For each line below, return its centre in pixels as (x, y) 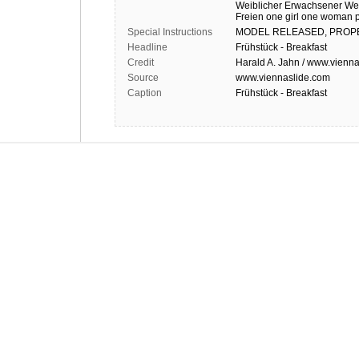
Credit (141, 63)
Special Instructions (170, 32)
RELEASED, (300, 32)
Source (143, 78)
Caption (145, 93)
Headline (147, 47)
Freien (250, 17)
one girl (282, 17)
